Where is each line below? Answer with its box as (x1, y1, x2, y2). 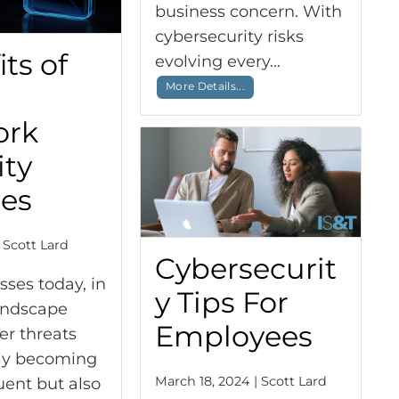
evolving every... (154, 51, 285, 71)
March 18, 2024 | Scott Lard (154, 373, 327, 390)
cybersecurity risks (154, 26, 304, 46)
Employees (154, 319, 313, 354)
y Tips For (154, 285, 289, 321)
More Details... (165, 79, 246, 94)
